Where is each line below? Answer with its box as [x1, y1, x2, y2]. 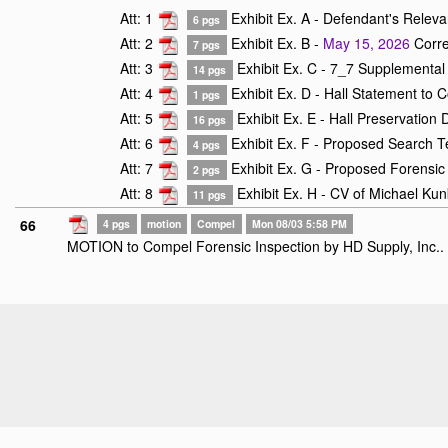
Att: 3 [120, 58, 157, 79]
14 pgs [193, 62, 227, 78]
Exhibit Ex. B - [226, 33, 323, 54]
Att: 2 [120, 33, 157, 54]
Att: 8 [120, 183, 157, 204]
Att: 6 [120, 133, 157, 154]
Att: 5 [120, 108, 157, 129]
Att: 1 [120, 8, 157, 29]
